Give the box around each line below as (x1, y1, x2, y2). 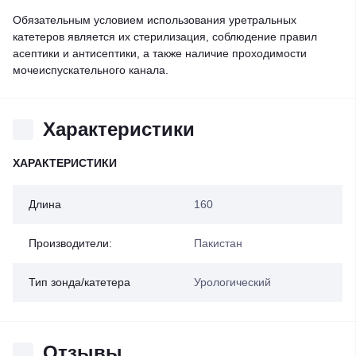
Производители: (29, 237, 112, 250)
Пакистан (193, 237, 242, 250)
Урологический (193, 276, 271, 288)
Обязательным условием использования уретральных (13, 14, 296, 26)
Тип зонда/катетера (29, 276, 130, 288)
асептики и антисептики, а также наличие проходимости (13, 47, 307, 60)
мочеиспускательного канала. (13, 64, 168, 76)
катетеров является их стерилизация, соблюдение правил (13, 30, 317, 43)
